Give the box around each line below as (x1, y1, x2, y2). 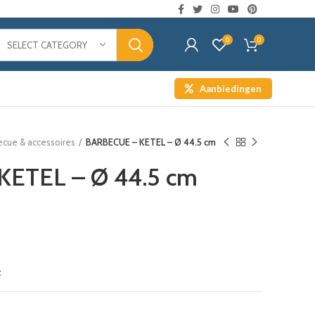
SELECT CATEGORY (7, 39, 87, 51)
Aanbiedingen (200, 83, 262, 94)
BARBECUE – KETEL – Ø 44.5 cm (86, 136, 216, 148)
